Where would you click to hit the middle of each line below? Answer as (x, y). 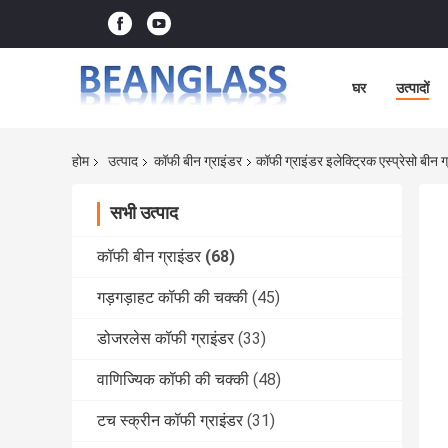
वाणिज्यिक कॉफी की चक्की (173, 380)
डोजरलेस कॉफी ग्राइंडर (165, 339)
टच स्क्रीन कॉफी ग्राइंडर (170, 421)
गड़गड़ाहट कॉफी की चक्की (172, 298)
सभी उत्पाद (144, 213)
